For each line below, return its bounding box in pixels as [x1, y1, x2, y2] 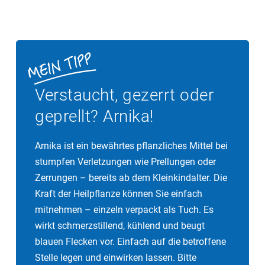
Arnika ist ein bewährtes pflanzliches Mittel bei [35, 140, 228, 151]
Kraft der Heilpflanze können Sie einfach [35, 188, 202, 199]
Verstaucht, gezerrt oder [35, 85, 214, 105]
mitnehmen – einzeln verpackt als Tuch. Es [35, 203, 214, 215]
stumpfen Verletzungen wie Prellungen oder [35, 156, 216, 167]
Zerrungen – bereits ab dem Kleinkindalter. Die [35, 172, 227, 183]
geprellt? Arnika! [35, 106, 154, 126]
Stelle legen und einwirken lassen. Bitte [35, 251, 196, 263]
